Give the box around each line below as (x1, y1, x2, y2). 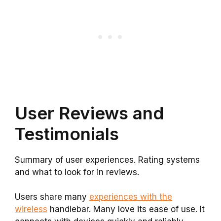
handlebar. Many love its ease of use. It (47, 204, 205, 215)
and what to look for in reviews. (15, 167, 139, 177)
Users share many (15, 192, 89, 202)
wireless (15, 204, 47, 215)
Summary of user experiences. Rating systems (15, 154, 200, 165)
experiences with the (89, 192, 172, 202)
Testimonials (15, 123, 119, 144)
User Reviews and (15, 102, 164, 123)
